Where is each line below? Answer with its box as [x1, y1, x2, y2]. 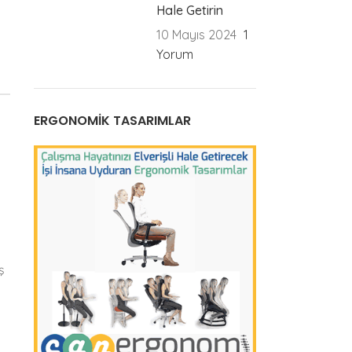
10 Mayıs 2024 [156, 26, 237, 42]
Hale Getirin [156, 2, 224, 18]
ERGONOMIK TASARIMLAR [33, 111, 191, 130]
